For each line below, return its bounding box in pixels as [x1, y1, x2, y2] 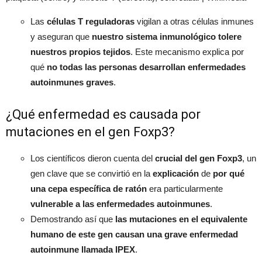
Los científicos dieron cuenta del [30, 153, 155, 163]
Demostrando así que [30, 213, 115, 224]
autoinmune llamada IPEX [30, 244, 135, 254]
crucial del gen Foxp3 [155, 153, 242, 163]
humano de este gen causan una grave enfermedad [30, 229, 238, 239]
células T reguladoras [47, 16, 135, 26]
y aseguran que [30, 31, 92, 42]
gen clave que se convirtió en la [30, 168, 153, 178]
